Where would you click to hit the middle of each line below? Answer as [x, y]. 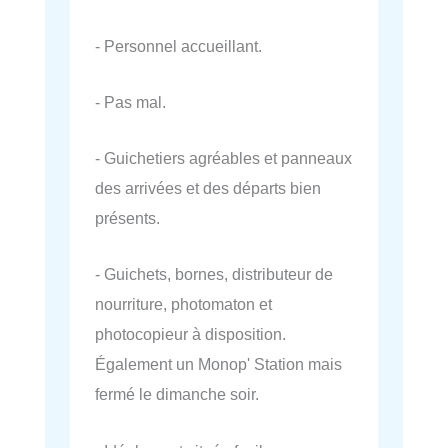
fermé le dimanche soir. [177, 394]
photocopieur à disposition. [190, 334]
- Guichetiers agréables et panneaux [223, 158]
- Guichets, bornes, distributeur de [214, 274]
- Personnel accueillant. [178, 45]
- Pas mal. [130, 101]
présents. [127, 218]
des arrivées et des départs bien [208, 188]
